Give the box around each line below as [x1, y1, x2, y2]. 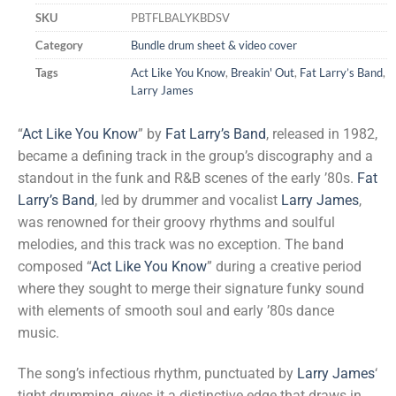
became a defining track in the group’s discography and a [18, 148, 373, 165]
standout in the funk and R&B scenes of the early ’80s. [18, 170, 357, 187]
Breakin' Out [231, 65, 294, 80]
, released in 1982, [266, 126, 377, 143]
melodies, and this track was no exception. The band [18, 236, 344, 254]
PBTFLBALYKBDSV [131, 10, 230, 25]
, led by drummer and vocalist [95, 192, 281, 209]
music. [18, 324, 59, 342]
